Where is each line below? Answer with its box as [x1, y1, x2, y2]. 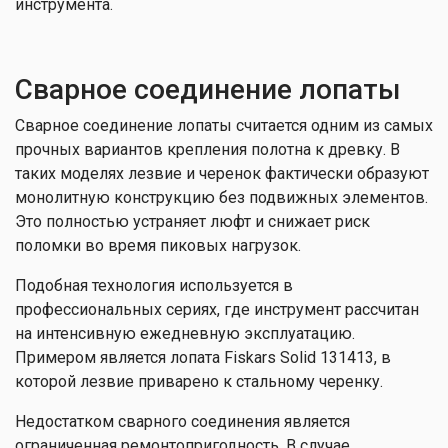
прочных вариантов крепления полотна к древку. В [15, 140, 400, 159]
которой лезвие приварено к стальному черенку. [15, 372, 383, 391]
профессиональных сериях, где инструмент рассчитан [15, 300, 419, 319]
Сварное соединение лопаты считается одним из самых [15, 116, 433, 135]
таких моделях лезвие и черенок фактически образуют [15, 164, 429, 183]
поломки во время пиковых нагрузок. [15, 236, 301, 255]
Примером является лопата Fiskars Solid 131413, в [15, 348, 391, 367]
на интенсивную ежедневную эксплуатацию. [15, 324, 355, 343]
